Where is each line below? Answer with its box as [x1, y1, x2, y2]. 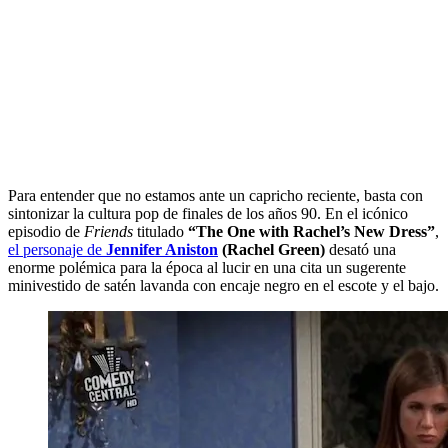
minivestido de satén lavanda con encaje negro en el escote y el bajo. [8, 276, 439, 294]
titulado [133, 222, 188, 240]
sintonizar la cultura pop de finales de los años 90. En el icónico [8, 204, 408, 222]
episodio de [8, 222, 84, 240]
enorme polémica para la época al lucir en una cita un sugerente [8, 258, 406, 276]
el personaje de [8, 240, 106, 258]
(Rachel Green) [222, 240, 325, 258]
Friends [84, 222, 133, 240]
